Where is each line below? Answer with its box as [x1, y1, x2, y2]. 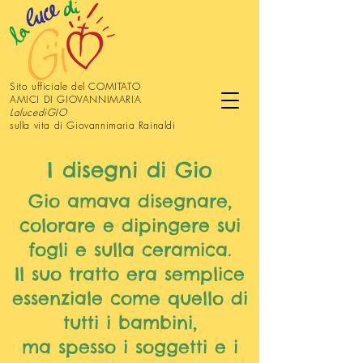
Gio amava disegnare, [28, 190, 232, 212]
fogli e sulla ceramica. [28, 238, 232, 261]
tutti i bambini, [62, 311, 197, 334]
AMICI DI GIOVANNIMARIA [10, 92, 142, 106]
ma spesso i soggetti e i [21, 335, 238, 358]
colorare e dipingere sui [19, 214, 241, 237]
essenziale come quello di [11, 287, 248, 310]
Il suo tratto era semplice [15, 263, 245, 285]
